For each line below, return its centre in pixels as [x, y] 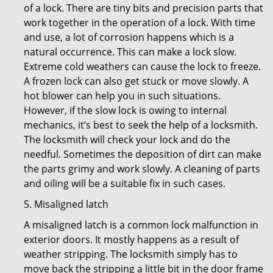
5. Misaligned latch [66, 204]
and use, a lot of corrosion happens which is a [129, 37]
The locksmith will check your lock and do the [127, 140]
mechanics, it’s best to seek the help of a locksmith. [141, 125]
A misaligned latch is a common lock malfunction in [141, 225]
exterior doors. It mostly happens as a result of [131, 239]
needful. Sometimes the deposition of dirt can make [143, 154]
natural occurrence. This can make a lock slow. [130, 52]
